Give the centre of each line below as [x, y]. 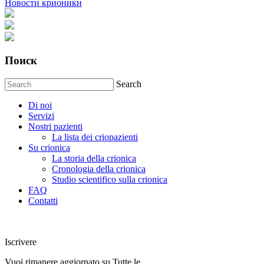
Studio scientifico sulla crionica [110, 180]
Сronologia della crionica [99, 169]
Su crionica [49, 148]
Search [129, 84]
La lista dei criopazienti [95, 137]
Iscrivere [21, 242]
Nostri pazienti [55, 127]
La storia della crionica [94, 159]
